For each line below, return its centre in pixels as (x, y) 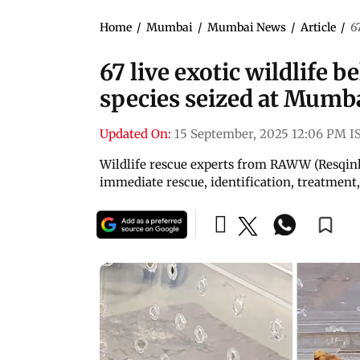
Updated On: (135, 133)
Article (318, 27)
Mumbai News (247, 27)
